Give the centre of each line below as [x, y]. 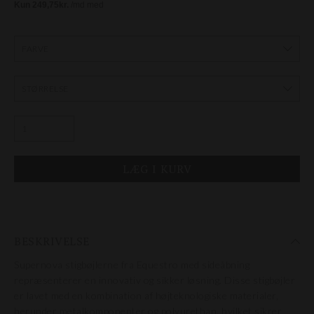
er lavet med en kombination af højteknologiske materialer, [146, 295]
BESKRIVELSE [52, 241]
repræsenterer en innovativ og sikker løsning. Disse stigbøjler [155, 280]
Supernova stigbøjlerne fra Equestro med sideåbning [132, 265]
